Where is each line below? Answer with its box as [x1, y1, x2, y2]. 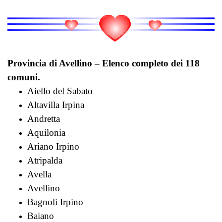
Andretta [27, 113, 60, 124]
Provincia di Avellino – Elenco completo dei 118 [7, 58, 200, 69]
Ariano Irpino [27, 141, 79, 152]
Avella [27, 169, 52, 180]
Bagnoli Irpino [27, 197, 83, 208]
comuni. [7, 72, 40, 83]
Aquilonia [27, 127, 65, 138]
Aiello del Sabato [27, 86, 93, 97]
